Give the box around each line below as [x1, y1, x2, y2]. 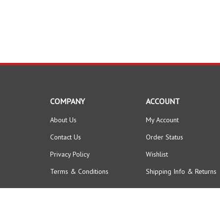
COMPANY [50, 96, 85, 107]
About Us [50, 115, 77, 125]
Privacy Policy [50, 150, 90, 159]
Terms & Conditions [50, 167, 109, 176]
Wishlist [146, 150, 168, 159]
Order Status [146, 133, 183, 142]
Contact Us [50, 133, 81, 142]
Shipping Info [146, 167, 185, 176]
